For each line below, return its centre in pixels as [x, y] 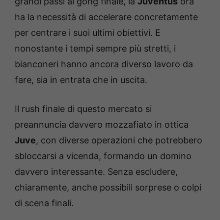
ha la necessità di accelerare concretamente [106, 17]
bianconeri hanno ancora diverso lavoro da [104, 64]
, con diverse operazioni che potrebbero [119, 140]
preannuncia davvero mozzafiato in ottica [102, 125]
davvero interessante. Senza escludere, [96, 172]
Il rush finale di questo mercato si [83, 109]
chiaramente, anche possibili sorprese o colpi [108, 188]
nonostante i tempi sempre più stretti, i [95, 49]
